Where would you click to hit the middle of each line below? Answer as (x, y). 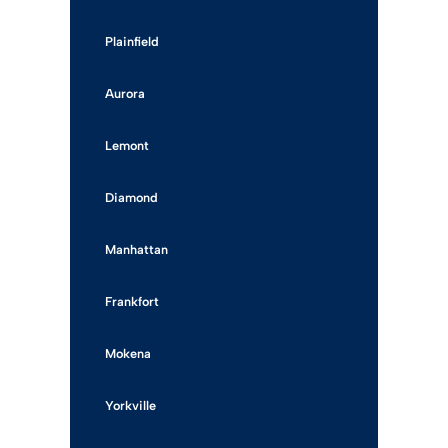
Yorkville (130, 405)
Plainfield (132, 41)
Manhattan (136, 249)
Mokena (128, 353)
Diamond (131, 197)
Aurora (125, 93)
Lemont (127, 145)
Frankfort (132, 301)
